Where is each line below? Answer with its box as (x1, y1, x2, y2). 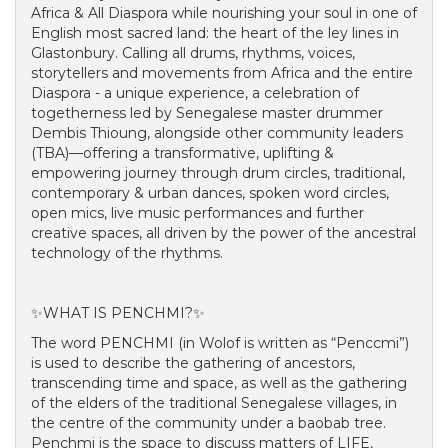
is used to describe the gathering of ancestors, (31, 354, 355, 372)
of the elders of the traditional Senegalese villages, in (31, 394, 397, 412)
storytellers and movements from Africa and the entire (31, 64, 413, 82)
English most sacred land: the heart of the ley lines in (31, 24, 399, 42)
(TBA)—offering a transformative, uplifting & (31, 144, 334, 162)
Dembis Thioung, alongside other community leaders (31, 124, 403, 142)
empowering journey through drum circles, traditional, (31, 164, 405, 182)
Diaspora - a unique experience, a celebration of (31, 84, 359, 102)
